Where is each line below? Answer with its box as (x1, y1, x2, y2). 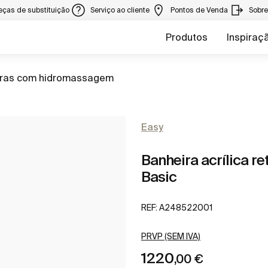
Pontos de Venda (170, 6, 230, 14)
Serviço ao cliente (90, 6, 151, 14)
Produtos (166, 32, 208, 42)
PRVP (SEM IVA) (141, 232, 200, 242)
